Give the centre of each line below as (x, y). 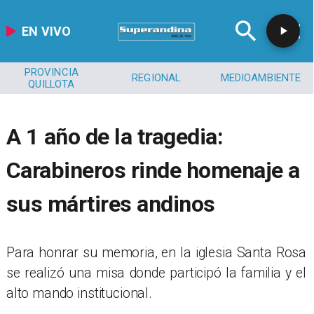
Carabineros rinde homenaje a (153, 171)
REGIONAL (156, 78)
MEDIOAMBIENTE (261, 78)
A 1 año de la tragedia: (115, 137)
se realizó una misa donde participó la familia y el (156, 273)
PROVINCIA (52, 72)
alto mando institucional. (79, 293)
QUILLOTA (52, 84)
